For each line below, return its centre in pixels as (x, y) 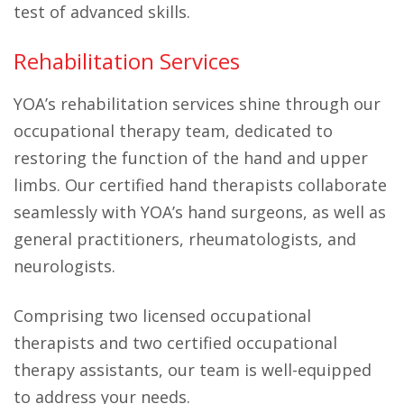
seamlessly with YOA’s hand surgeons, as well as (200, 212)
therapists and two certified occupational (175, 343)
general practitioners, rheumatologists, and (185, 239)
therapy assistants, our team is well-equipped (193, 370)
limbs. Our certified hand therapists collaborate (200, 185)
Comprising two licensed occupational (162, 316)
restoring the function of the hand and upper (191, 158)
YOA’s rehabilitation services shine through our (197, 104)
